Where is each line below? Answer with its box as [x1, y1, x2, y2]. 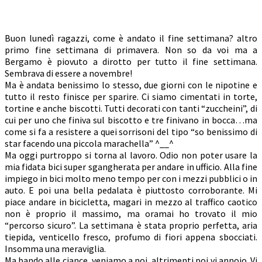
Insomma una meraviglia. [5, 243, 106, 255]
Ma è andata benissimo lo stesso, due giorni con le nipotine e [5, 79, 257, 91]
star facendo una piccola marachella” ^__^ [5, 137, 174, 150]
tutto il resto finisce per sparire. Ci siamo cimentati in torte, [5, 91, 257, 103]
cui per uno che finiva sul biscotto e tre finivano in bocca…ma [5, 114, 257, 126]
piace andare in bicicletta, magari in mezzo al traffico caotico [5, 196, 257, 208]
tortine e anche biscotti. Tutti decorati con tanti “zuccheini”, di [5, 102, 257, 115]
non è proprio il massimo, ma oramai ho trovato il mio [5, 208, 257, 220]
